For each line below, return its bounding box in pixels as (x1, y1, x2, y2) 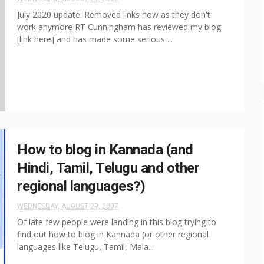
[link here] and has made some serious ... (17, 34, 173, 45)
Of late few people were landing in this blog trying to (17, 216, 216, 227)
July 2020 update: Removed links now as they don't (17, 9, 210, 20)
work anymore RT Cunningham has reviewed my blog (17, 21, 221, 32)
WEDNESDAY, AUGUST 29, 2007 (17, 202, 118, 210)
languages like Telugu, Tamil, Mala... (17, 241, 154, 252)
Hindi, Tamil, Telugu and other (17, 160, 199, 176)
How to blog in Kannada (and (17, 141, 193, 158)
